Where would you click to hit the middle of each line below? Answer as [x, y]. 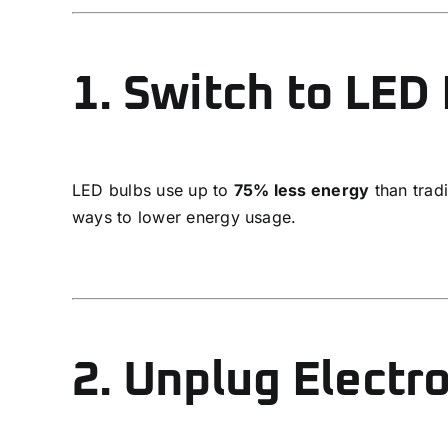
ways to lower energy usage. [184, 216]
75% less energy [301, 189]
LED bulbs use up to [152, 189]
